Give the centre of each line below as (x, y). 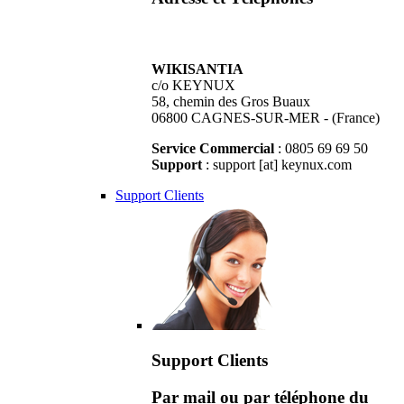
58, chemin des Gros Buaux (231, 102)
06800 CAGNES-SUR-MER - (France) (266, 118)
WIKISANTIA (197, 69)
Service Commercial (213, 149)
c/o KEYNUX (193, 86)
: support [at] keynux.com (277, 165)
